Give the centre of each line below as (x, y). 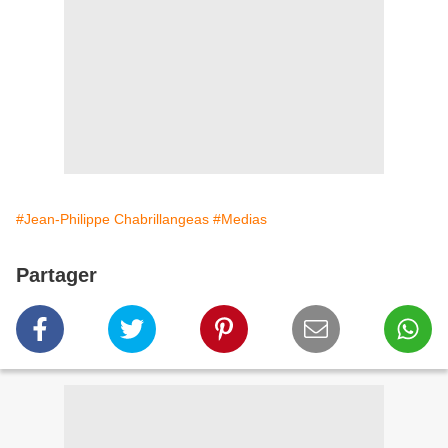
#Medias (240, 219)
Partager (56, 275)
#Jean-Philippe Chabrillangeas (112, 219)
